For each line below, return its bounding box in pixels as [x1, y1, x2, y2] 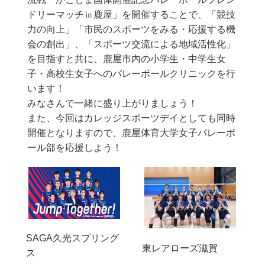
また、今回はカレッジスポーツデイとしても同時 [27, 112, 235, 123]
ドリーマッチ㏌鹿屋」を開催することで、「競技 [27, 9, 235, 20]
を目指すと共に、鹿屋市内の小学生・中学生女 [27, 53, 226, 64]
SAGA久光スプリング [25, 233, 119, 244]
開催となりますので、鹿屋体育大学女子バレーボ [27, 127, 235, 138]
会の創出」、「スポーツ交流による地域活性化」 [27, 38, 235, 49]
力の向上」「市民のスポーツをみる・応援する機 [27, 24, 235, 34]
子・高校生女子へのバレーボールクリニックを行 [27, 68, 235, 79]
